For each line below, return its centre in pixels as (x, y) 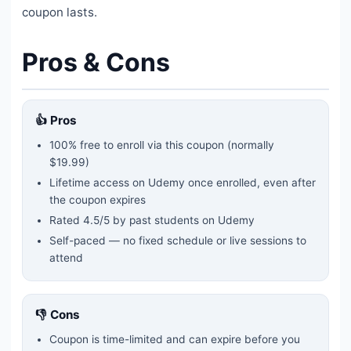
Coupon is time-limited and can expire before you (175, 339)
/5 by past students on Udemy (177, 220)
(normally (249, 145)
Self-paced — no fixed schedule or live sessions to (178, 240)
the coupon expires (98, 199)
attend (66, 257)
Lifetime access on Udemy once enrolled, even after (183, 182)
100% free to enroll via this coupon (137, 145)
